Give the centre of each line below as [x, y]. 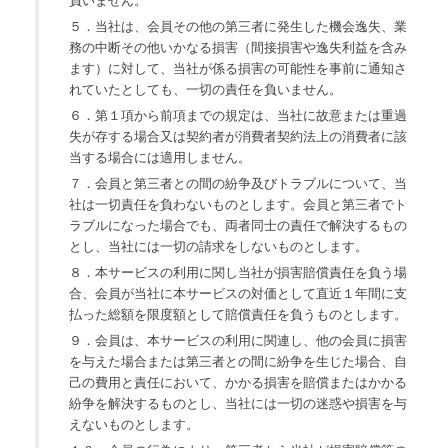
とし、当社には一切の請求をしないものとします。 [218, 247]
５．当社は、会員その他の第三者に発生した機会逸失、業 [238, 27]
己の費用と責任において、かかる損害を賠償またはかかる [238, 383]
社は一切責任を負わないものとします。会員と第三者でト [238, 205]
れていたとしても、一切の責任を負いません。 [205, 90]
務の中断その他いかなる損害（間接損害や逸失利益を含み [238, 48]
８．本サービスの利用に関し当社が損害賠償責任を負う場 [238, 273]
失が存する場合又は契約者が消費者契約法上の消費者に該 [238, 137]
